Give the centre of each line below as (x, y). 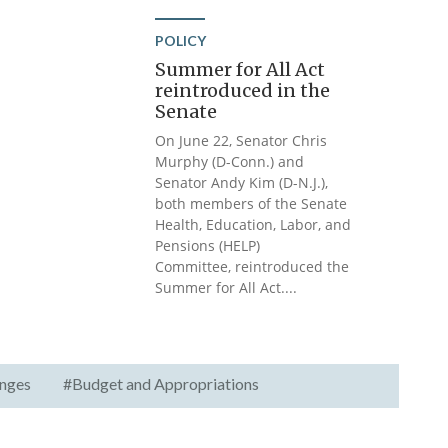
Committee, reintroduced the (252, 266)
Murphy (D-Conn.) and (230, 161)
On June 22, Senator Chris (241, 140)
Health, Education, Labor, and (253, 224)
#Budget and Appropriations (160, 383)
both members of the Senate (251, 203)
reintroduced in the (243, 90)
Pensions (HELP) (208, 245)
